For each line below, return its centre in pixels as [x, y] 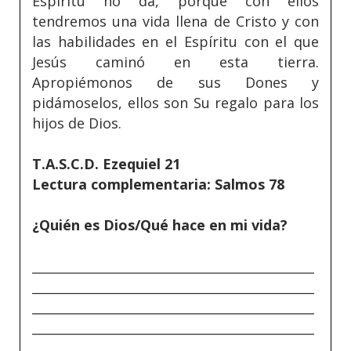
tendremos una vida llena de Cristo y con [175, 22]
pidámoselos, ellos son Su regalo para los [175, 103]
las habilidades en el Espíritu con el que [175, 42]
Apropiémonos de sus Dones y [175, 83]
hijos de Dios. [77, 123]
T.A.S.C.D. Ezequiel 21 [106, 164]
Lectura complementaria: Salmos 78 [158, 185]
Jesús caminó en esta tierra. [175, 62]
